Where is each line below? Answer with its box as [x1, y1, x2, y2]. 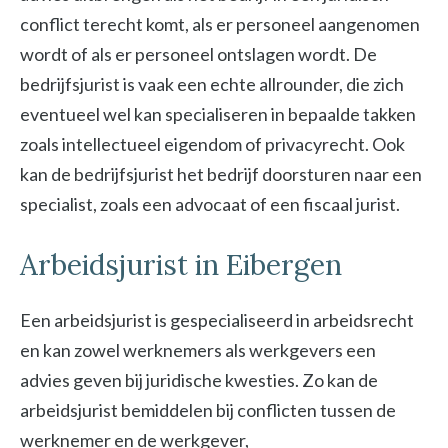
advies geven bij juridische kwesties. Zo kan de [20, 369, 378, 392]
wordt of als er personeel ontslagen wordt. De [20, 43, 377, 66]
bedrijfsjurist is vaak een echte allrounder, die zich [20, 73, 404, 96]
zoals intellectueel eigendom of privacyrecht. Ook [20, 133, 405, 156]
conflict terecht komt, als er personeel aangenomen [20, 13, 420, 36]
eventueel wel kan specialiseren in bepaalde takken [20, 103, 416, 126]
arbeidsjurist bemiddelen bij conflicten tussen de [20, 399, 396, 422]
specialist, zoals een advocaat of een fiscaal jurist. [20, 193, 400, 216]
